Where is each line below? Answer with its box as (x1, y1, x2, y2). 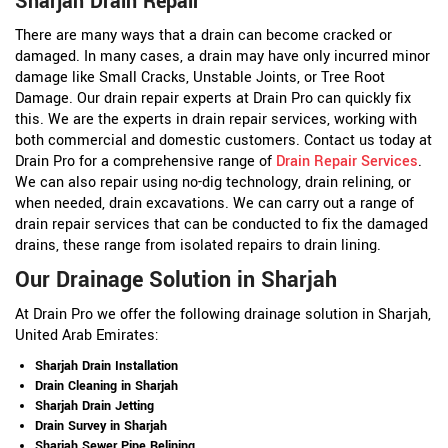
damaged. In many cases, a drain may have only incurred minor (15, 46, 430, 68)
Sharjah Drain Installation (35, 357, 178, 376)
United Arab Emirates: (15, 325, 159, 347)
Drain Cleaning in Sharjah (35, 377, 178, 396)
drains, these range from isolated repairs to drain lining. (15, 235, 381, 257)
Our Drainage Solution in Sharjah (15, 264, 337, 297)
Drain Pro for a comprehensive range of (15, 151, 276, 173)
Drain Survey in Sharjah (35, 417, 167, 436)
